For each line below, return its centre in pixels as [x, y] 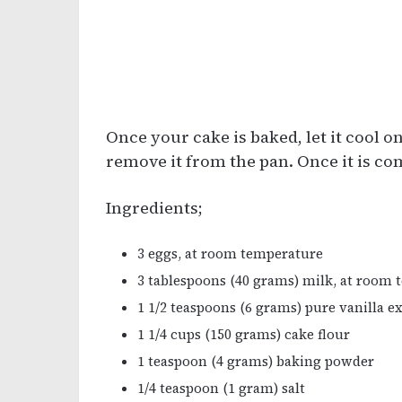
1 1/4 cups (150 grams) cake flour [244, 335]
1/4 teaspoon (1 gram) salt [221, 389]
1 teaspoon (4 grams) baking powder [256, 362]
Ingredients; [154, 208]
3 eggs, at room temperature [230, 254]
